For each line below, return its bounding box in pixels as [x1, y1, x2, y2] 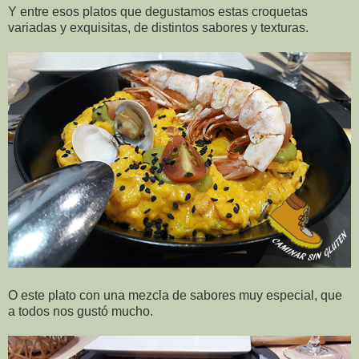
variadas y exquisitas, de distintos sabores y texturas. [8, 20, 312, 34]
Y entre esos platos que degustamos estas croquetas [8, 4, 308, 18]
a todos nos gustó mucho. [8, 304, 153, 318]
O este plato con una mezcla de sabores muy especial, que [8, 288, 342, 302]
